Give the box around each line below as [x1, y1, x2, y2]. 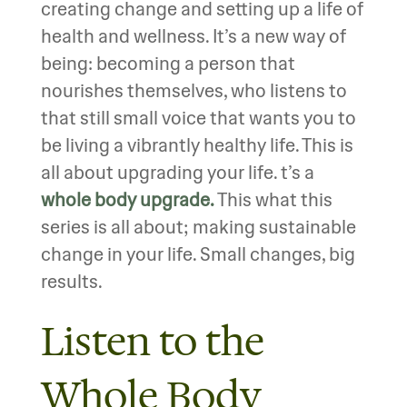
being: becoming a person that [40, 52, 295, 74]
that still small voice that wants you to [40, 106, 356, 129]
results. [40, 270, 110, 293]
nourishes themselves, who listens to [40, 79, 347, 102]
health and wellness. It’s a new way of [40, 25, 345, 47]
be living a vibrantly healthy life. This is [40, 134, 353, 156]
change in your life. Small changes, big [40, 243, 355, 265]
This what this [213, 188, 333, 211]
